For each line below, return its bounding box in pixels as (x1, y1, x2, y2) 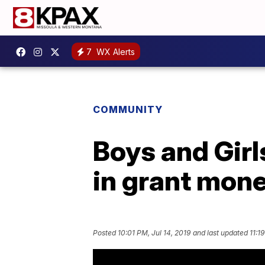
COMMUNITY (93, 104, 163, 115)
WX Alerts (94, 46, 135, 57)
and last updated (193, 228, 248, 238)
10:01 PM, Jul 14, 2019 (118, 228, 190, 238)
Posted (93, 228, 118, 238)
